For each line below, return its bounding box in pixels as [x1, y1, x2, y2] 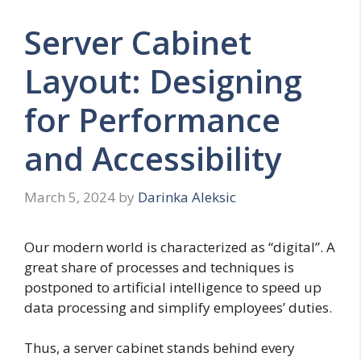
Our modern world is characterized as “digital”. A [24, 237, 335, 256]
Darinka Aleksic [138, 187, 236, 206]
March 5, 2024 [24, 187, 115, 206]
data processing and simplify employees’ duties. [24, 297, 332, 317]
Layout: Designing [24, 59, 302, 104]
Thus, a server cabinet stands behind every [24, 338, 295, 358]
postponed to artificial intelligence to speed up [24, 277, 322, 297]
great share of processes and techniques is [24, 257, 294, 276]
